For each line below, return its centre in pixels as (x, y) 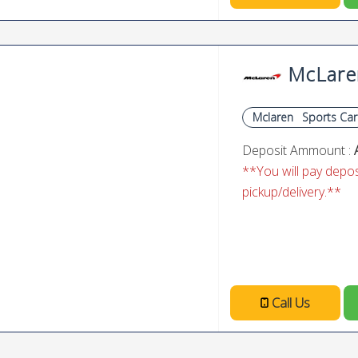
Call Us (291, 303)
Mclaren (273, 117)
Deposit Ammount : (298, 150)
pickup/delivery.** (292, 192)
